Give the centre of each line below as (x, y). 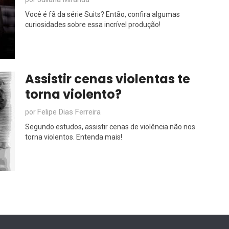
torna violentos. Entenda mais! (74, 137)
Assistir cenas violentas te (108, 79)
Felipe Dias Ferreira (69, 112)
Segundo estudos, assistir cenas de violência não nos (110, 127)
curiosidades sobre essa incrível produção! (93, 25)
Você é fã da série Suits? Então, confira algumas (102, 14)
